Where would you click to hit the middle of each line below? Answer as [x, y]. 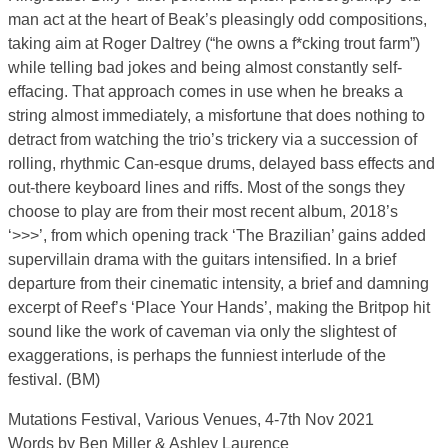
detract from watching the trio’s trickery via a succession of [212, 140]
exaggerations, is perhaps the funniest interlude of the [197, 356]
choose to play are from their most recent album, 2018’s [203, 212]
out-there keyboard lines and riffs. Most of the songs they [206, 188]
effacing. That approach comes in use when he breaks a [205, 92]
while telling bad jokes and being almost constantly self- [205, 68]
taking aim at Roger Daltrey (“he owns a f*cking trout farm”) [214, 44]
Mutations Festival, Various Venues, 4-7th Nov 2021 [191, 420]
